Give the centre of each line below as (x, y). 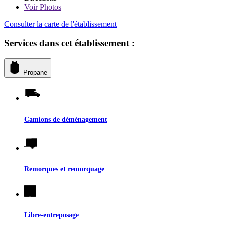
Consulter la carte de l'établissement (60, 24)
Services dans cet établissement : (69, 43)
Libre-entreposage (51, 215)
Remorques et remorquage (64, 169)
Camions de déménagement (66, 119)
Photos (49, 7)
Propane (35, 73)
